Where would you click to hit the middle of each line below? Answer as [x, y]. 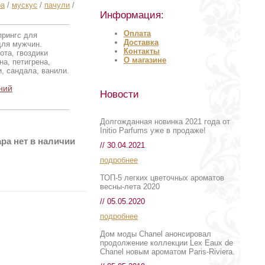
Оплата [137, 33]
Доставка [141, 42]
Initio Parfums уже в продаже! [153, 130]
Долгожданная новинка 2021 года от [165, 122]
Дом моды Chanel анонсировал [156, 234]
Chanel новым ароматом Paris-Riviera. [167, 252]
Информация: [132, 15]
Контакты [142, 51]
